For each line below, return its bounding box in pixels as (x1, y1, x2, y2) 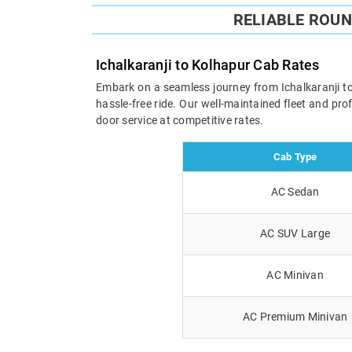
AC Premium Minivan (242, 310, 348, 323)
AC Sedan (270, 185, 320, 198)
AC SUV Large (260, 226, 330, 240)
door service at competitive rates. (96, 113, 264, 126)
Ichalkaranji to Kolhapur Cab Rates (96, 56, 320, 73)
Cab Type (273, 150, 317, 163)
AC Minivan (266, 268, 324, 281)
